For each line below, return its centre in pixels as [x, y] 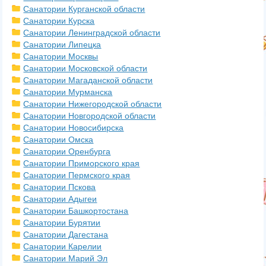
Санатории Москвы [61, 56]
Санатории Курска [59, 21]
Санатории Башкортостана [76, 211]
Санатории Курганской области [84, 9]
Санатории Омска [58, 140]
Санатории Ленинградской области [92, 33]
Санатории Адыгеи [60, 199]
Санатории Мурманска [68, 92]
